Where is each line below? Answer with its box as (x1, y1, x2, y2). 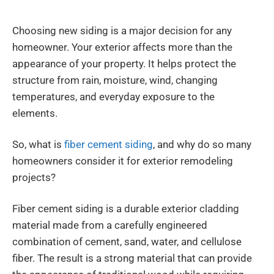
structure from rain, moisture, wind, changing (12, 74, 218, 87)
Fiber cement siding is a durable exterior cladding (12, 202, 239, 215)
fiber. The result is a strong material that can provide (12, 252, 252, 265)
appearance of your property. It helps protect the (12, 57, 236, 70)
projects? (12, 171, 56, 184)
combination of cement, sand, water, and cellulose (12, 235, 242, 248)
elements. (12, 107, 57, 120)
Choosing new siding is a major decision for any (12, 24, 232, 37)
